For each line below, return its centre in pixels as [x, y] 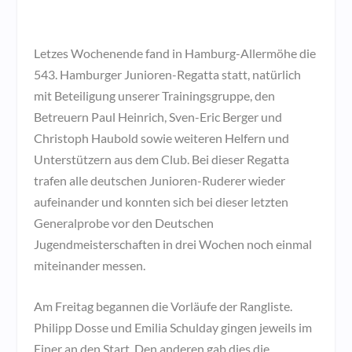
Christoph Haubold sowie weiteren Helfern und [161, 137]
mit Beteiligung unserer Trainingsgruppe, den [154, 95]
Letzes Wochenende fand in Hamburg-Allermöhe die [174, 53]
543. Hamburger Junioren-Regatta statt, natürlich [167, 74]
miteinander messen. [89, 265]
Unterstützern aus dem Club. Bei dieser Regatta [161, 159]
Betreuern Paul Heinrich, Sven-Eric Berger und [158, 116]
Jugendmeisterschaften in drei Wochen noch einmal [172, 244]
